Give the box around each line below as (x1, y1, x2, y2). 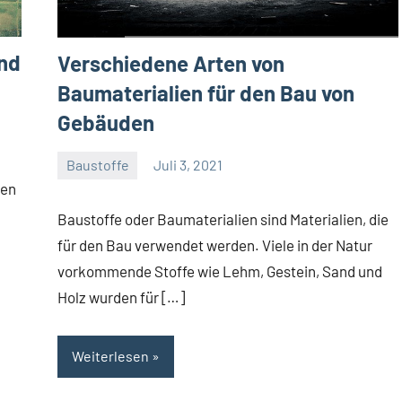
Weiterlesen (72, 347, 149, 365)
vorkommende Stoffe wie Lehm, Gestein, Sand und (57, 261, 382, 280)
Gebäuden (57, 109, 154, 135)
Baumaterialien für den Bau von (57, 79, 354, 106)
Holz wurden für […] (57, 287, 185, 306)
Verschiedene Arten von (57, 49, 284, 76)
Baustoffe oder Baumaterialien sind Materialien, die (57, 209, 389, 228)
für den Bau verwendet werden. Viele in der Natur (57, 235, 372, 254)
